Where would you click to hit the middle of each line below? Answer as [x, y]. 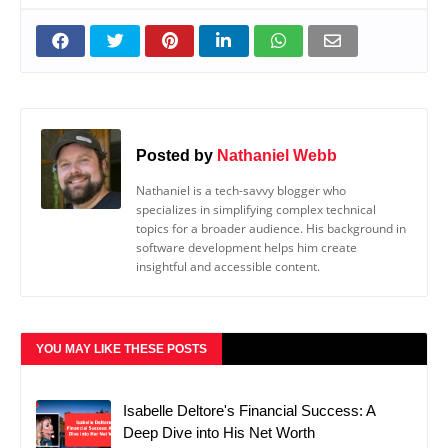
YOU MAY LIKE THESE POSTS [121, 349]
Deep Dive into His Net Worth [219, 433]
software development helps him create [246, 248]
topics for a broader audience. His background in [271, 229]
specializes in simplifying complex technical [256, 210]
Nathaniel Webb [277, 154]
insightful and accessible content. [228, 267]
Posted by [174, 154]
